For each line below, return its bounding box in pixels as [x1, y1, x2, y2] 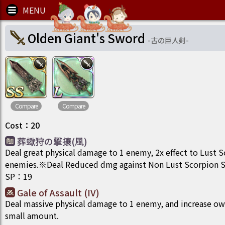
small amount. [5, 209, 59, 221]
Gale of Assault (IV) [17, 186, 99, 199]
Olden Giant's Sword [28, 29, 145, 47]
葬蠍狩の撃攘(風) [17, 135, 87, 148]
